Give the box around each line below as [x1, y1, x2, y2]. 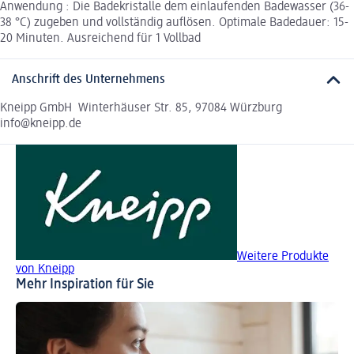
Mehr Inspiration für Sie [16, 277, 154, 292]
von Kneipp [16, 263, 74, 277]
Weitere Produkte [237, 250, 329, 264]
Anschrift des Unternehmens [12, 73, 165, 87]
